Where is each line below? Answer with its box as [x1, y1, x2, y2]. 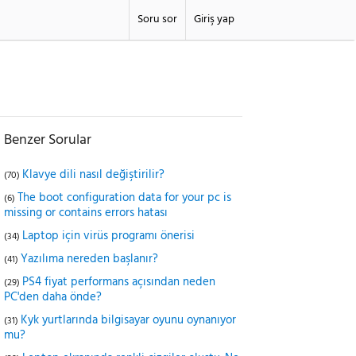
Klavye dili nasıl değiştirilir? [22, 165, 164, 184]
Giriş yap [194, 10, 234, 29]
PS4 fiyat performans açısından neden [22, 273, 215, 292]
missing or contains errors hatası [4, 203, 168, 222]
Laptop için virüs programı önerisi [22, 226, 195, 246]
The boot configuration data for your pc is [17, 188, 231, 207]
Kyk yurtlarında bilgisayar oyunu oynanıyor [21, 311, 236, 330]
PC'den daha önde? [4, 288, 102, 307]
